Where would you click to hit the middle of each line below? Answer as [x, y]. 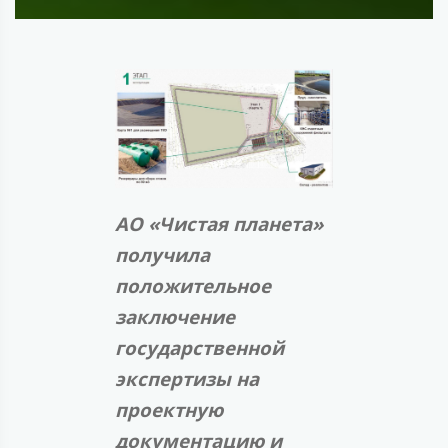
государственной [199, 348]
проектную [169, 410]
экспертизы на [187, 379]
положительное [193, 286]
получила [162, 255]
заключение [175, 317]
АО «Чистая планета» [219, 224]
